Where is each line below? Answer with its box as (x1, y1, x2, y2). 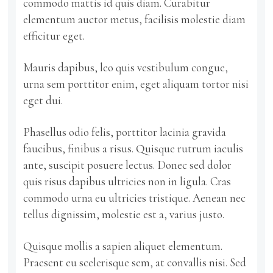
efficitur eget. (23, 28, 85, 43)
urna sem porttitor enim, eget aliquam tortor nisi (23, 76, 249, 91)
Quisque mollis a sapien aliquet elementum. (23, 238, 223, 253)
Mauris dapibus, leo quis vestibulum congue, (23, 60, 229, 74)
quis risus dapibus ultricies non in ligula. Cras (23, 174, 232, 188)
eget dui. (23, 93, 63, 107)
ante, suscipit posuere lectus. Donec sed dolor (23, 157, 232, 172)
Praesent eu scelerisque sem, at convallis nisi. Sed (23, 255, 247, 269)
